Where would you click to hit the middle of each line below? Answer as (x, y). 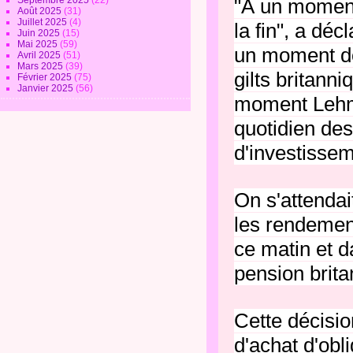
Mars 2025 (42, 66)
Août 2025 (41, 11)
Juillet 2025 (44, 22)
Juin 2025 (40, 33)
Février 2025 (46, 77)
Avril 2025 (41, 55)
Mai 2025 (39, 44)
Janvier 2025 (47, 88)
